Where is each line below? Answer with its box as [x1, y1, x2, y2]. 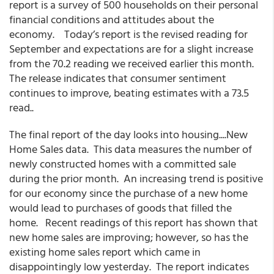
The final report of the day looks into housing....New [9, 126, 248, 143]
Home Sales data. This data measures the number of [9, 141, 252, 157]
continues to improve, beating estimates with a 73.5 [9, 84, 249, 101]
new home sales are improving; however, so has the [9, 229, 248, 245]
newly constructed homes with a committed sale [9, 155, 236, 172]
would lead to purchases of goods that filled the [9, 199, 232, 216]
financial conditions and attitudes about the [9, 11, 214, 28]
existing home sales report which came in [9, 243, 201, 260]
